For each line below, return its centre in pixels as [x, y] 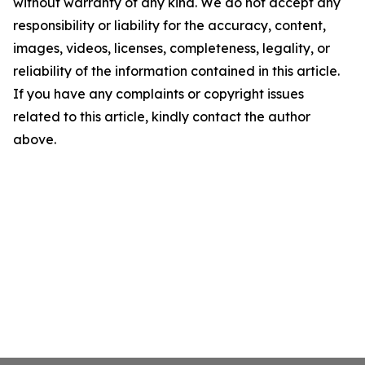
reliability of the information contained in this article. [176, 71]
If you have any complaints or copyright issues [158, 94]
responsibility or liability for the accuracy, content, [169, 25]
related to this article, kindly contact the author [162, 117]
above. [35, 139]
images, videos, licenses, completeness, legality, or [172, 48]
